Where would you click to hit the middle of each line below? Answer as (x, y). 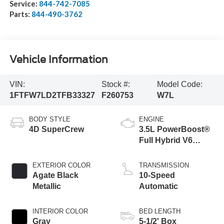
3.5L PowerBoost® (174, 129)
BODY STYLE (49, 119)
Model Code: (180, 84)
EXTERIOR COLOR (61, 165)
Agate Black (55, 175)
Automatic (158, 186)
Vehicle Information (58, 60)
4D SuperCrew (56, 129)
